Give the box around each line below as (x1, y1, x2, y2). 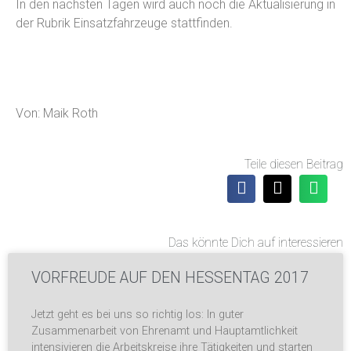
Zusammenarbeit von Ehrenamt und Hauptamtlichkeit (31, 324, 298, 338)
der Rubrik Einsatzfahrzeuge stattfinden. (16, 16, 233, 31)
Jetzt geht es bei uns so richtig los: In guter (31, 307, 244, 321)
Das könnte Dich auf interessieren (168, 234, 343, 250)
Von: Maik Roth (16, 106, 98, 121)
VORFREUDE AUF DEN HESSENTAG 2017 (31, 268, 309, 287)
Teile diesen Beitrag (244, 156, 343, 172)
